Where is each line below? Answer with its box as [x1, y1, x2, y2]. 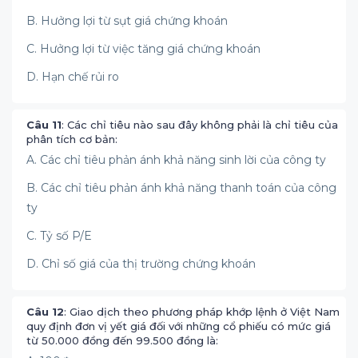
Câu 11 [26, 118, 62, 131]
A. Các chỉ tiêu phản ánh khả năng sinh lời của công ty [26, 153, 326, 167]
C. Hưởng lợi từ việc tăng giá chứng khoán [26, 42, 261, 56]
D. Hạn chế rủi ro [26, 70, 119, 84]
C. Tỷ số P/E [26, 229, 92, 243]
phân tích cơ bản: [26, 133, 117, 145]
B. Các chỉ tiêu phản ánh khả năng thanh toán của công [26, 181, 336, 195]
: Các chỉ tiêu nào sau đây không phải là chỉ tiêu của [62, 118, 338, 131]
